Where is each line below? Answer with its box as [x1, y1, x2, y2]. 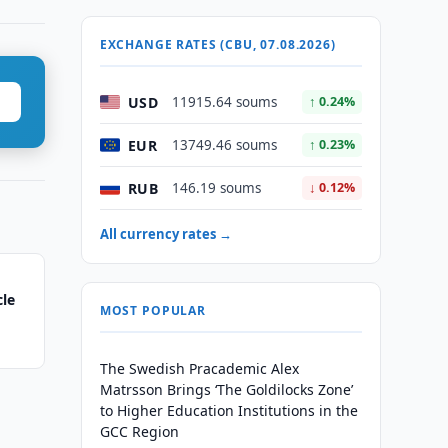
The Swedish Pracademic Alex [99, 359, 299, 378]
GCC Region [99, 422, 179, 441]
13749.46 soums [171, 136, 277, 154]
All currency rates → [99, 225, 232, 243]
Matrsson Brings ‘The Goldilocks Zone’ [99, 380, 353, 399]
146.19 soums [171, 179, 261, 197]
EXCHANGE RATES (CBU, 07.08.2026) [99, 36, 336, 53]
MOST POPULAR [99, 302, 206, 319]
